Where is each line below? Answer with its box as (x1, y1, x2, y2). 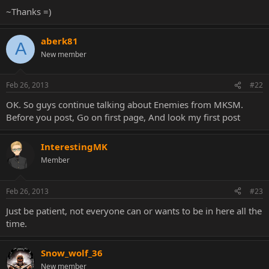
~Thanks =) (6, 5, 52, 17)
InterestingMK (41, 141, 107, 153)
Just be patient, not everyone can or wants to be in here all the (6, 204, 262, 217)
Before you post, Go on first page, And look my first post (6, 111, 240, 123)
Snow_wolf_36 (41, 246, 103, 259)
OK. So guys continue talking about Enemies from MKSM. (6, 98, 243, 110)
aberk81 (41, 34, 78, 47)
